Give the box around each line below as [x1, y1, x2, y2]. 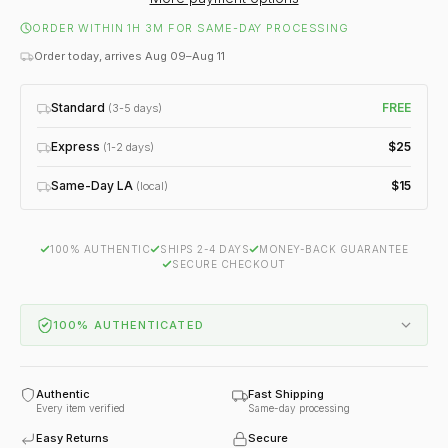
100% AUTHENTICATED [53, 317, 204, 332]
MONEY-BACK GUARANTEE [259, 242, 408, 255]
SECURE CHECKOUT [172, 257, 286, 270]
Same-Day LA [51, 177, 133, 193]
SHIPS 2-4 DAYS [160, 242, 249, 255]
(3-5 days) [108, 100, 162, 115]
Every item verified [36, 401, 125, 414]
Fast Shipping [248, 386, 324, 401]
